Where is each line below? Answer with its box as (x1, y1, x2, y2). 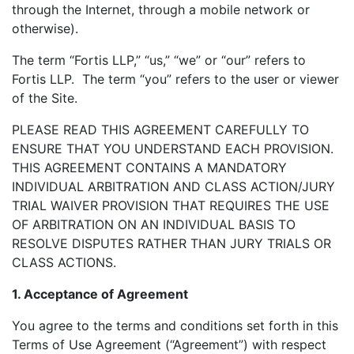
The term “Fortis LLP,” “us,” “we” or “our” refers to (12, 52, 306, 68)
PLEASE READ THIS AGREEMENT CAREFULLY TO (12, 122, 309, 137)
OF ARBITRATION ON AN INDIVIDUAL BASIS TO (12, 217, 296, 232)
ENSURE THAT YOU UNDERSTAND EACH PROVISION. (12, 141, 333, 156)
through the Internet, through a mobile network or (12, 2, 310, 17)
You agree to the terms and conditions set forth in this (12, 318, 338, 333)
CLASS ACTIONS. (12, 254, 116, 270)
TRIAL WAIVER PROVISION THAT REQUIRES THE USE (12, 198, 330, 213)
